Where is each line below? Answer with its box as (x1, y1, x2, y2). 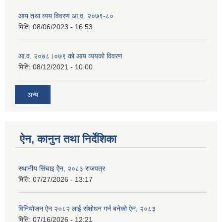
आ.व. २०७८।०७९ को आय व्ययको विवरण (18, 52, 122, 60)
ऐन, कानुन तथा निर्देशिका (20, 133, 116, 146)
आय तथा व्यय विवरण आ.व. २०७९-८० (18, 11, 113, 20)
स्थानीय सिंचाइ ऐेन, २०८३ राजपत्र (18, 165, 105, 173)
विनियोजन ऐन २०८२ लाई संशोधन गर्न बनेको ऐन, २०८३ (18, 205, 156, 213)
